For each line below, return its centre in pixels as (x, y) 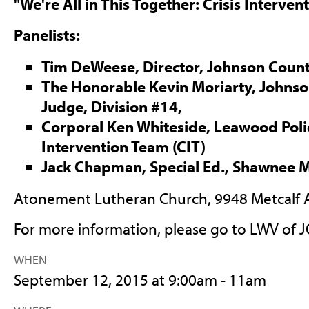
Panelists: (48, 35)
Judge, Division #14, (113, 106)
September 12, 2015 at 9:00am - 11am (140, 280)
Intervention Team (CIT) (125, 146)
